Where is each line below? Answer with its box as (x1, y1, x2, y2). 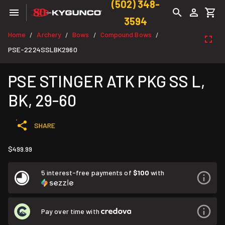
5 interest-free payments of (41, 168, 133, 177)
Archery (37, 30, 62, 39)
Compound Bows (100, 30, 152, 39)
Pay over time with (41, 206, 101, 215)
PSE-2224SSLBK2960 (8, 45, 77, 54)
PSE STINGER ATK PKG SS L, (8, 71, 205, 90)
